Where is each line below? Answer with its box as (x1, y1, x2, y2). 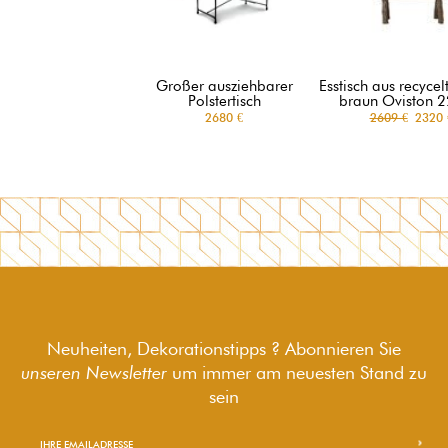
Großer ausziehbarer (155, 76, 293, 95)
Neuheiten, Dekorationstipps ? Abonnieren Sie (47, 337, 401, 359)
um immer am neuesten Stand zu (167, 361, 427, 383)
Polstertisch (187, 91, 261, 110)
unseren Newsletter (21, 361, 167, 383)
